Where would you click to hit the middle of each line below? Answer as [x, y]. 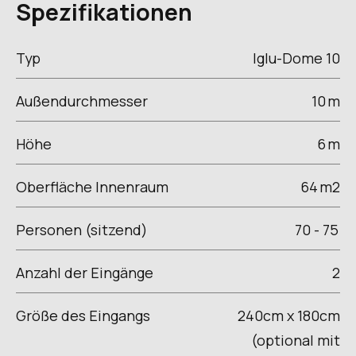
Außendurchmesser [85, 101]
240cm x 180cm [288, 315]
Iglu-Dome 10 [296, 58]
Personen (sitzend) [82, 230]
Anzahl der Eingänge [85, 272]
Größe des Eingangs [83, 315]
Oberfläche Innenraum [92, 187]
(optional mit [295, 340]
